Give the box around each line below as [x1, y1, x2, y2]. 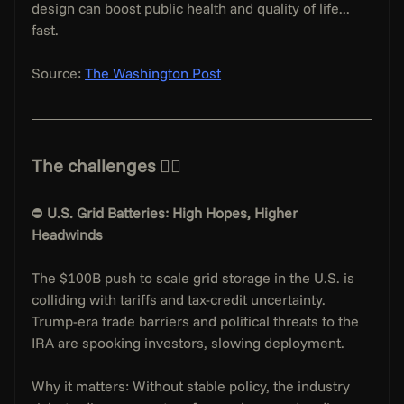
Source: [32, 63, 86, 82]
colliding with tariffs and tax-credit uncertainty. [32, 289, 330, 308]
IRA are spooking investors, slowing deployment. [32, 333, 345, 352]
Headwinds [32, 225, 104, 243]
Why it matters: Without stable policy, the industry [32, 376, 354, 395]
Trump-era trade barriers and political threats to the [32, 311, 363, 330]
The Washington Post [85, 63, 222, 82]
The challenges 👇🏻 [32, 153, 182, 177]
